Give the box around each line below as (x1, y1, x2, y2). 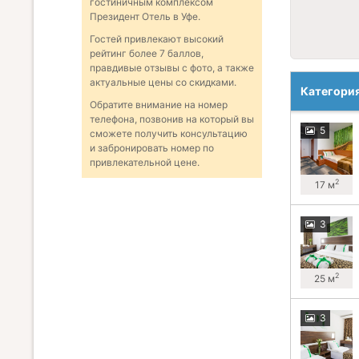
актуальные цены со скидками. (90, 76, 236, 89)
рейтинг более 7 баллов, (90, 47, 204, 60)
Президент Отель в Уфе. (90, 10, 200, 23)
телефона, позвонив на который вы (90, 113, 254, 126)
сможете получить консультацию (90, 127, 248, 140)
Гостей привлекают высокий (90, 33, 224, 46)
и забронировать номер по (90, 142, 214, 155)
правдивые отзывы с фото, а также (90, 62, 254, 75)
